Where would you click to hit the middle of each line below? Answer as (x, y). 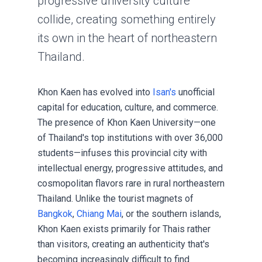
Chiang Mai (99, 214)
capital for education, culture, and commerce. (128, 107)
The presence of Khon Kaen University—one (127, 123)
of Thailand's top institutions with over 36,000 (130, 138)
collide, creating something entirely (127, 19)
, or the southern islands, (171, 214)
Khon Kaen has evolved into (95, 92)
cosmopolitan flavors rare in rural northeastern (131, 183)
